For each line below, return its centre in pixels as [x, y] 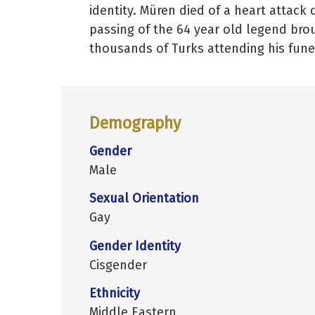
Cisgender [118, 265]
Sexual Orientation [144, 199]
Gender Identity [135, 246]
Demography [135, 123]
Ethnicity [115, 294]
